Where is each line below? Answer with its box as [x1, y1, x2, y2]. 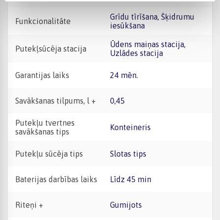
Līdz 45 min [114, 175, 151, 184]
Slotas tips [114, 149, 146, 158]
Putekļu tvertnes [15, 118, 75, 127]
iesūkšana [110, 21, 145, 30]
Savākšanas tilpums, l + [15, 96, 96, 105]
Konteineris [114, 123, 151, 132]
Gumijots [115, 200, 142, 209]
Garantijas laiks [15, 71, 69, 80]
